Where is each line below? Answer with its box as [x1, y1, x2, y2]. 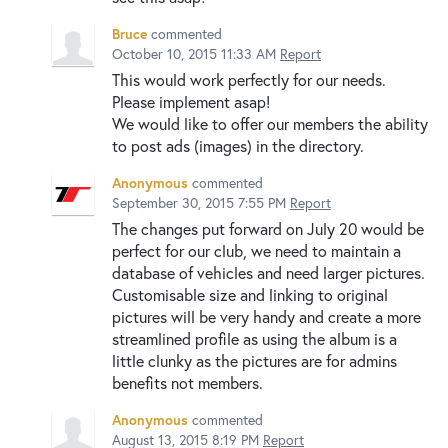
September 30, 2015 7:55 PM [112, 192, 286, 212]
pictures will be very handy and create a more [112, 305, 421, 327]
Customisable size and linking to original [112, 283, 388, 305]
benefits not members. [112, 371, 263, 393]
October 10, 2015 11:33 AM [112, 43, 276, 63]
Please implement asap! [112, 90, 270, 112]
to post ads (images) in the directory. [112, 134, 364, 156]
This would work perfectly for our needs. [112, 68, 386, 90]
